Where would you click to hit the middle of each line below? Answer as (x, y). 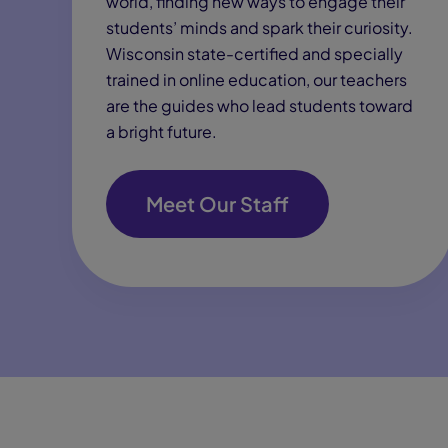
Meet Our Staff (217, 203)
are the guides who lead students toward (259, 105)
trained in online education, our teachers (256, 79)
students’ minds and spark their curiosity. (259, 27)
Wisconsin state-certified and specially (254, 53)
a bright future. (161, 131)
